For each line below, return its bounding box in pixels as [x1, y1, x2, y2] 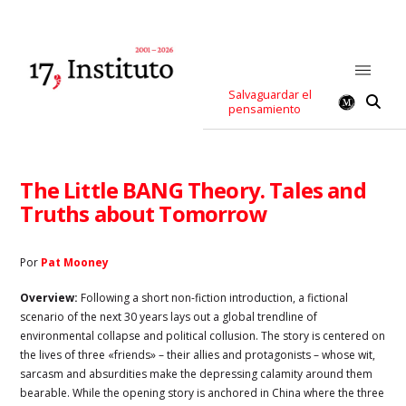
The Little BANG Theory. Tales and [20, 174, 366, 205]
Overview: [20, 289, 82, 305]
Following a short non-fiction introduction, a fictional [81, 289, 349, 305]
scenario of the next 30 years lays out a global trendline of [20, 308, 318, 324]
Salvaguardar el [228, 87, 313, 102]
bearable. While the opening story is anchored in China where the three [20, 384, 385, 401]
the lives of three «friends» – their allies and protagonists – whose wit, [20, 346, 376, 362]
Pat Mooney [38, 254, 110, 270]
